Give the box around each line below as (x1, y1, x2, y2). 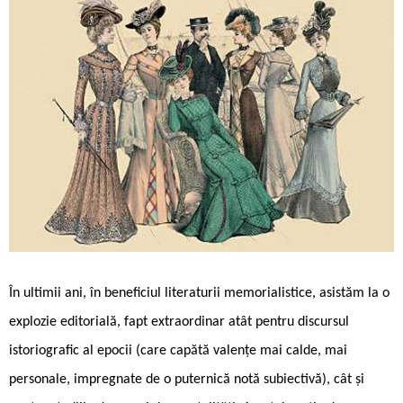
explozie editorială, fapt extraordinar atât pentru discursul (9, 314, 349, 329)
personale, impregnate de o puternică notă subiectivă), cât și (9, 372, 364, 387)
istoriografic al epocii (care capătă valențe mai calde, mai (9, 343, 347, 358)
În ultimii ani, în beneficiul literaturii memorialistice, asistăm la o (9, 285, 390, 300)
